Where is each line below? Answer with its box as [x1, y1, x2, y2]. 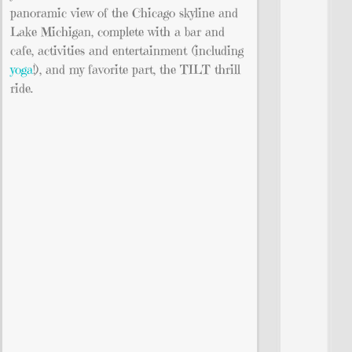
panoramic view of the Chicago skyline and [10, 5, 238, 21]
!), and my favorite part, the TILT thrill [33, 61, 240, 78]
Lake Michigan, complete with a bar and [10, 24, 225, 40]
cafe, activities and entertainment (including [10, 42, 244, 59]
